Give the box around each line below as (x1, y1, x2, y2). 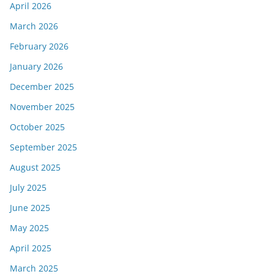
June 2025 (10, 202, 50, 213)
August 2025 (10, 161, 61, 173)
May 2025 (10, 222, 49, 234)
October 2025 (10, 121, 65, 133)
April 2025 (10, 242, 51, 254)
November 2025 (10, 101, 75, 113)
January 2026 (10, 61, 63, 72)
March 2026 (10, 20, 58, 32)
